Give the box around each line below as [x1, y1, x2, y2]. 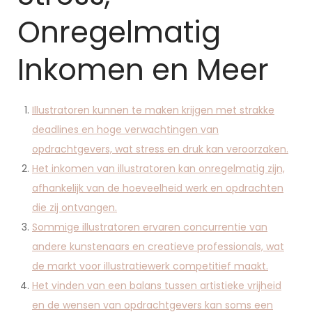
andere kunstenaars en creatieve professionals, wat [32, 240, 284, 253]
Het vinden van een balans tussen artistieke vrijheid [32, 279, 281, 292]
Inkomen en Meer [17, 49, 269, 91]
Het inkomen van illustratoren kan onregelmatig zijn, [32, 162, 285, 175]
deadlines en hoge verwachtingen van [32, 123, 219, 136]
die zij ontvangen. [32, 201, 117, 214]
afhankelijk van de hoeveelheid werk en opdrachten [32, 181, 283, 195]
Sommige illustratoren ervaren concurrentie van [32, 220, 267, 234]
